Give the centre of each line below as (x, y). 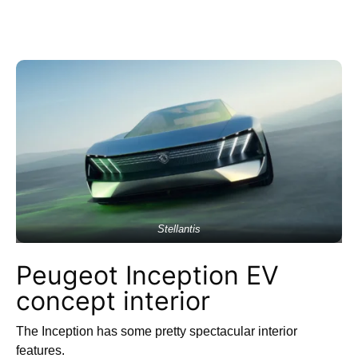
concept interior (117, 301)
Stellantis (179, 229)
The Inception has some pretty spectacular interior (157, 332)
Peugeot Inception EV (147, 276)
